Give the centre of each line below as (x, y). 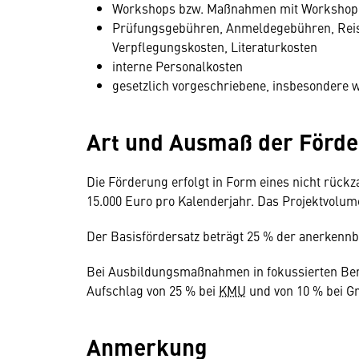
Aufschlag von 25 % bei (153, 290)
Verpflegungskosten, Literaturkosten (215, 46)
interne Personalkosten (177, 66)
